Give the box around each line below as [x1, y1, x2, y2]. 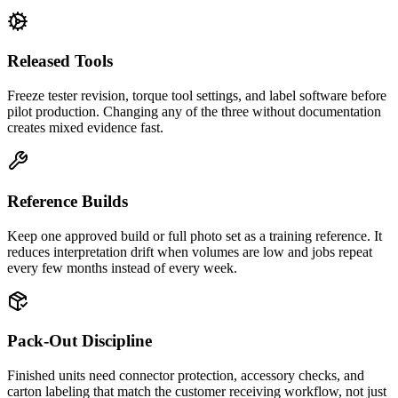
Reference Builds [7, 191, 128, 211]
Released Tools [7, 52, 113, 71]
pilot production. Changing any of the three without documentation [7, 104, 381, 120]
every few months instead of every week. [7, 259, 237, 275]
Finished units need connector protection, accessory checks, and [7, 368, 364, 383]
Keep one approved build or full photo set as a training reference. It [7, 227, 382, 243]
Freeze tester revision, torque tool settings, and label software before [7, 88, 386, 104]
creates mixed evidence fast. [7, 120, 163, 136]
